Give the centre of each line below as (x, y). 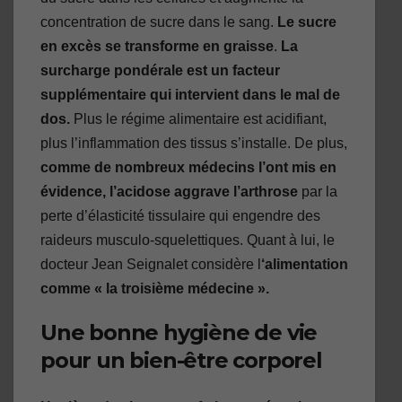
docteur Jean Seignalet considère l (151, 265)
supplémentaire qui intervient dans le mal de (190, 95)
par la (318, 192)
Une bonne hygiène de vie (179, 333)
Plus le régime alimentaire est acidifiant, (198, 119)
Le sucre (307, 22)
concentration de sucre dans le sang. (159, 22)
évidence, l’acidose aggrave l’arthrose (169, 192)
